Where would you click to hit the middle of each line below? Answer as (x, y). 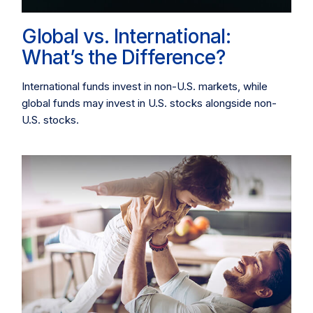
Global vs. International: (126, 37)
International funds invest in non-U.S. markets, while (145, 87)
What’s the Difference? (124, 58)
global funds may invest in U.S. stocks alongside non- (150, 103)
